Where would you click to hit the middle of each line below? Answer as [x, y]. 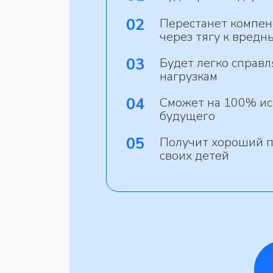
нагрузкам [189, 76]
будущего [187, 116]
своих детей [194, 156]
